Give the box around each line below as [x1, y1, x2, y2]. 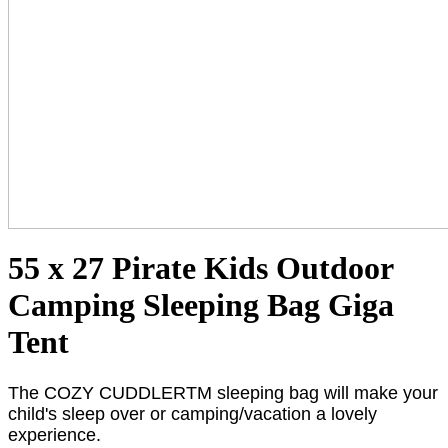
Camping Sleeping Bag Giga [8, 287, 394, 324]
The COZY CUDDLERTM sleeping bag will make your [8, 382, 438, 403]
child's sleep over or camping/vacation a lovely [8, 403, 377, 424]
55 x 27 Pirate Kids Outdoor [8, 250, 393, 287]
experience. [8, 424, 101, 445]
